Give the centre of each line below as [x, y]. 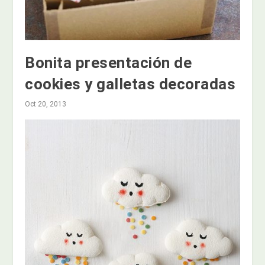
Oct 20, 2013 [46, 104]
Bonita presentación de [109, 62]
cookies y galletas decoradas [130, 84]
